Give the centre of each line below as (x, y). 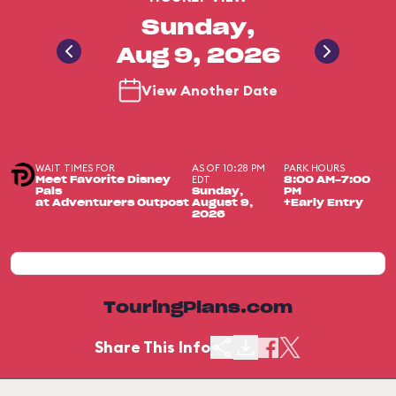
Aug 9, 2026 (198, 57)
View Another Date (209, 90)
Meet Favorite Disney (103, 180)
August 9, (222, 203)
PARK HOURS (315, 168)
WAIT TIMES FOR (76, 168)
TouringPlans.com (198, 308)
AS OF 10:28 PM (228, 168)
